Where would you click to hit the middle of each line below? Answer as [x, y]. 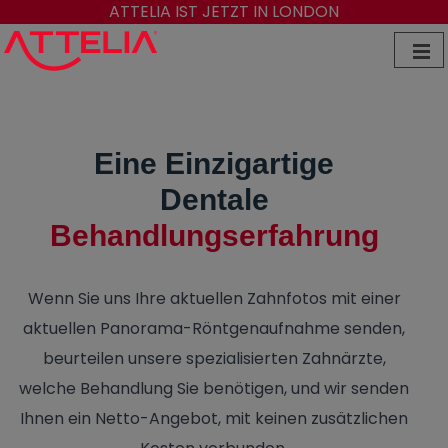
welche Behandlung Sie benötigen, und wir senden [214, 389]
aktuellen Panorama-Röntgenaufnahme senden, [214, 329]
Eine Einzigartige [214, 164]
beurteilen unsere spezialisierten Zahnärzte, [214, 359]
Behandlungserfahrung [214, 236]
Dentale [214, 200]
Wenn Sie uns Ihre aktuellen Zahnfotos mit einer [214, 299]
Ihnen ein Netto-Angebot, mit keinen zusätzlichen [214, 419]
